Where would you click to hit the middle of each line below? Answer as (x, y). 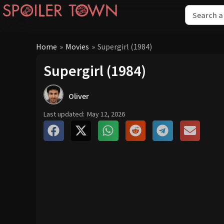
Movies (77, 46)
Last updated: (64, 114)
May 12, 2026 (106, 114)
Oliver (79, 96)
